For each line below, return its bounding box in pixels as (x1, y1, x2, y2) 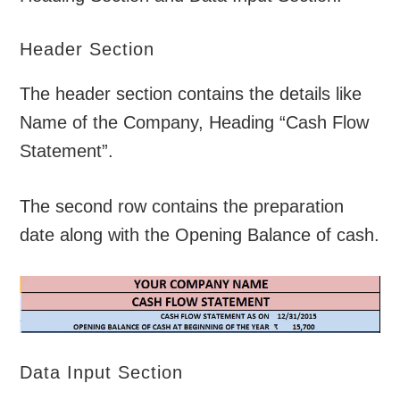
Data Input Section (20, 362, 184, 383)
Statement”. (20, 141, 114, 162)
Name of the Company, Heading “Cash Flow (20, 112, 370, 133)
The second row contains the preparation (20, 196, 345, 217)
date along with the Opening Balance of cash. (20, 225, 380, 246)
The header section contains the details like (20, 84, 362, 104)
